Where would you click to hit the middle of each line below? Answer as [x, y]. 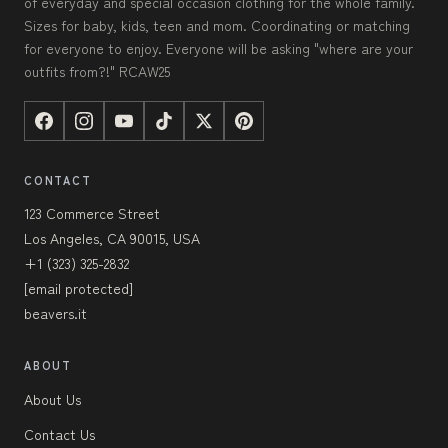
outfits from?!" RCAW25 [97, 71]
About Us [52, 399]
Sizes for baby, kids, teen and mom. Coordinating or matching [217, 25]
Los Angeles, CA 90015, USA [112, 238]
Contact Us [59, 434]
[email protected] [78, 288]
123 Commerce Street [92, 213]
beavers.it [55, 313]
